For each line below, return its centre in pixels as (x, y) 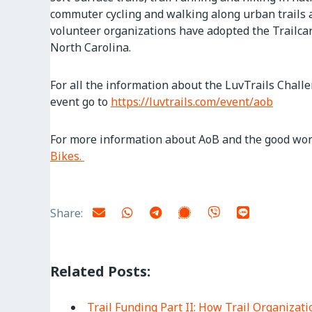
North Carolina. (91, 47)
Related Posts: (100, 271)
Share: (68, 213)
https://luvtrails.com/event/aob (192, 102)
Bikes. (67, 156)
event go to (80, 102)
